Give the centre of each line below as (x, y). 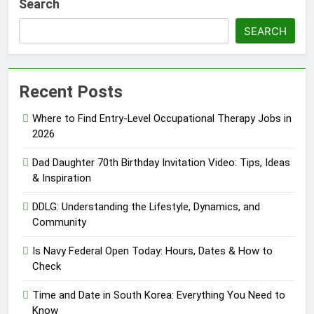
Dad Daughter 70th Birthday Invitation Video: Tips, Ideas (161, 163)
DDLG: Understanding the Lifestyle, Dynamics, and (146, 207)
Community (59, 223)
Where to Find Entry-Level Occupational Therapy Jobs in (162, 119)
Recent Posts (71, 92)
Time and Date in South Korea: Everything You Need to (159, 295)
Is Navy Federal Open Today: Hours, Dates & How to (152, 251)
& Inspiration (62, 178)
